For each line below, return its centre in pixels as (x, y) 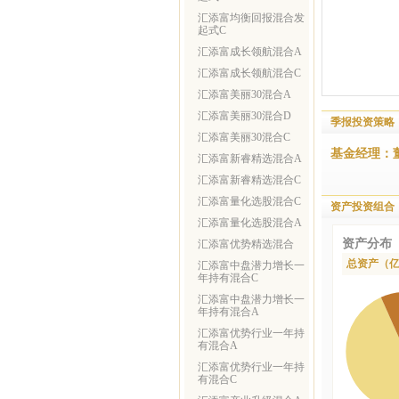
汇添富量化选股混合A (250, 223)
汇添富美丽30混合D (244, 116)
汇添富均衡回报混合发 (251, 18)
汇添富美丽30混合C (244, 137)
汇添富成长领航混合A (250, 52)
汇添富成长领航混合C (249, 73)
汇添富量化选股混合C (249, 201)
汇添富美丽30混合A (244, 94)
